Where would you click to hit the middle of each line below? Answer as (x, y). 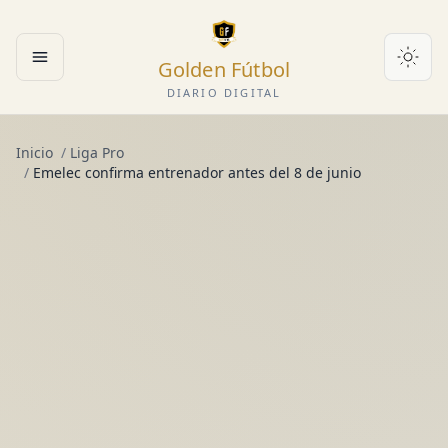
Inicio (34, 152)
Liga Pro (97, 152)
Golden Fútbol (224, 69)
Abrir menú (81, 67)
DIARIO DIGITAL (224, 92)
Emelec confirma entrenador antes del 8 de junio (197, 172)
